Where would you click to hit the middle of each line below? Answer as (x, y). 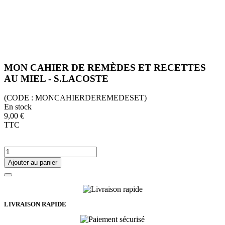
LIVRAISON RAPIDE (35, 204)
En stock (18, 107)
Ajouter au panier (33, 163)
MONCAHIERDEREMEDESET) (91, 98)
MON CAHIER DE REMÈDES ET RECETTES (105, 67)
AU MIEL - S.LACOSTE (56, 78)
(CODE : (20, 98)
